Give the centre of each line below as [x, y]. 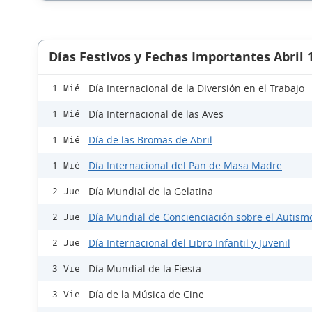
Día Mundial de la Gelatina [151, 192]
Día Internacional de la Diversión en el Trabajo [196, 88]
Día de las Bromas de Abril [150, 140]
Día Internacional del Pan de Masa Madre [185, 166]
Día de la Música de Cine [146, 295]
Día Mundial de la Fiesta [145, 269]
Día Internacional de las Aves [156, 114]
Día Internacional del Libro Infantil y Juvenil [189, 243]
